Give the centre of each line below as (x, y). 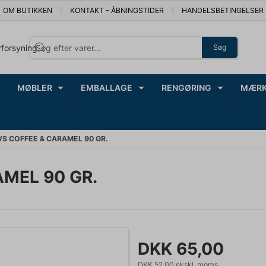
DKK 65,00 (180, 249)
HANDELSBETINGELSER (222, 10)
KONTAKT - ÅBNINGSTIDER (117, 10)
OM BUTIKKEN (27, 10)
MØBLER (34, 87)
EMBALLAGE (107, 87)
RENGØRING (186, 87)
